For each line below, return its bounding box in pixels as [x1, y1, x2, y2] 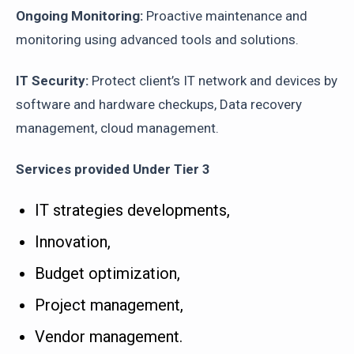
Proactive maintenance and [143, 8, 307, 24]
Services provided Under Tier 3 [16, 161, 210, 177]
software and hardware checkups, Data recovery [16, 96, 302, 112]
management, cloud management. [16, 120, 222, 136]
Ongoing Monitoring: [16, 8, 143, 24]
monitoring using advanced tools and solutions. [16, 32, 299, 47]
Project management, [35, 296, 187, 314]
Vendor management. [35, 327, 183, 346]
